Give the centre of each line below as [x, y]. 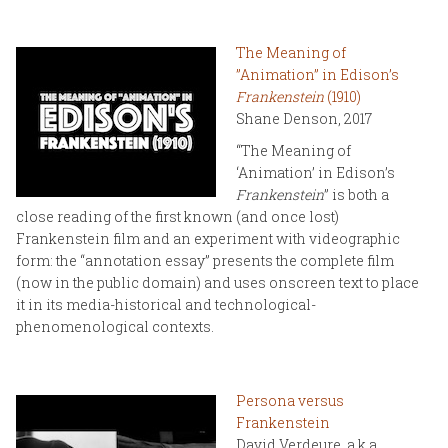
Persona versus [290, 400]
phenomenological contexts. [115, 326]
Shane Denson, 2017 [304, 118]
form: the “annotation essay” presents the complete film [205, 260]
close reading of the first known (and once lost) [177, 216]
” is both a [356, 194]
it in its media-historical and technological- [166, 304]
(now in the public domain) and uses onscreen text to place [217, 282]
